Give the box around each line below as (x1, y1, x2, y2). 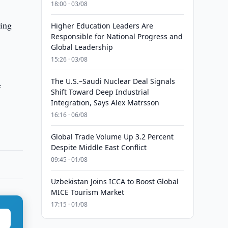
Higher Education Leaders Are (50, 21, 153, 31)
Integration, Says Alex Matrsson (50, 98, 159, 107)
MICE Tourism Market (50, 187, 124, 197)
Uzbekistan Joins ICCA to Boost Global (50, 177, 179, 186)
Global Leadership (50, 42, 113, 52)
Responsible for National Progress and (50, 32, 183, 41)
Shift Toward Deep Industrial (50, 87, 149, 97)
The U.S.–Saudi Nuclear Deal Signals (50, 76, 175, 86)
